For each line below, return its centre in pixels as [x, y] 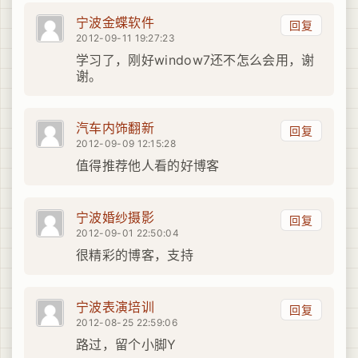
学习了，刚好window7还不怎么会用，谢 [195, 60]
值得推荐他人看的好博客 [148, 166]
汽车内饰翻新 [115, 128]
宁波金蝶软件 [115, 23]
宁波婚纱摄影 [115, 218]
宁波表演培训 [115, 307]
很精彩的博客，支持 [135, 255]
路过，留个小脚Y [126, 345]
